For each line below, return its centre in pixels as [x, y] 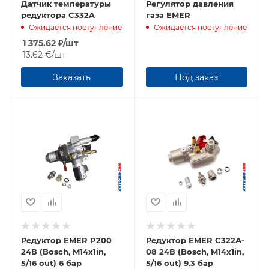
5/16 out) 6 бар [51, 263]
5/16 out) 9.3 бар [179, 263]
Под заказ [197, 77]
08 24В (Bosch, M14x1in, [195, 251]
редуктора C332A [58, 15]
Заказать [72, 77]
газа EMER [168, 15]
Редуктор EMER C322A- [195, 240]
